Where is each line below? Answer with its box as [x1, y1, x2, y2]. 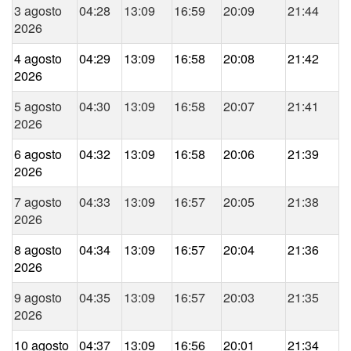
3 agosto [14, 2, 62, 20]
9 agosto [14, 288, 62, 307]
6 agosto [14, 145, 62, 164]
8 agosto [14, 241, 62, 259]
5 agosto [14, 97, 62, 116]
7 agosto [14, 193, 62, 212]
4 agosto [14, 49, 62, 68]
